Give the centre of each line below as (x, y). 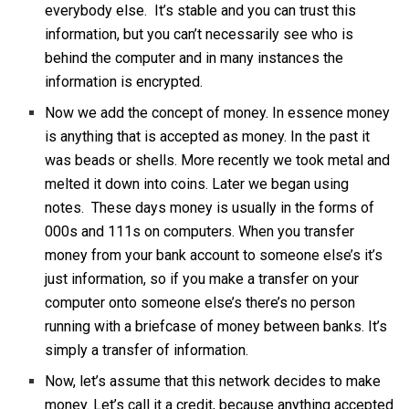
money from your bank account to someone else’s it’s (214, 256)
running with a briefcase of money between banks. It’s (216, 327)
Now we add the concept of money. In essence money (218, 113)
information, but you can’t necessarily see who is (199, 35)
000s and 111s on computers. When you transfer (200, 232)
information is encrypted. (124, 82)
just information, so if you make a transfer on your (202, 279)
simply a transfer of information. (147, 351)
